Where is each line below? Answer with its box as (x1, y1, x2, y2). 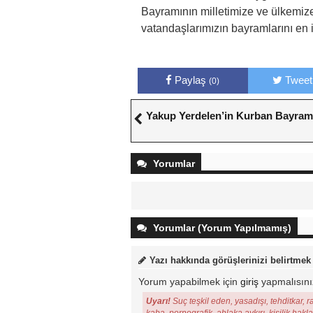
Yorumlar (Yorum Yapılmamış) (150, 222, 291, 233)
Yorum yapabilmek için (138, 276, 240, 287)
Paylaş (175, 74, 210, 86)
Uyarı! (146, 296, 171, 306)
